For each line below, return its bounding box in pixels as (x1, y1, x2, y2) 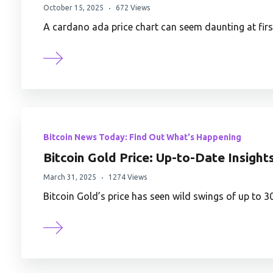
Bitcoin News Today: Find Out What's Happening (43, 132, 241, 143)
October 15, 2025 (43, 4, 104, 12)
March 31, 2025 (43, 173, 96, 182)
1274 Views (108, 173, 147, 182)
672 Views (116, 4, 150, 12)
